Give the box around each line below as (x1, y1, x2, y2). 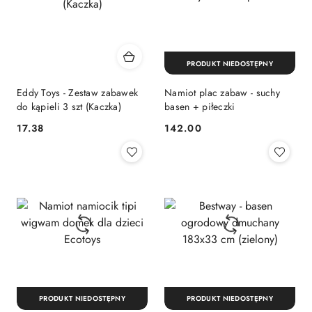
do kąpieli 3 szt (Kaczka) (17, 100, 121, 114)
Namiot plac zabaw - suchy (164, 86, 280, 100)
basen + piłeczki (164, 100, 235, 114)
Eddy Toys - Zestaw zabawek (17, 86, 139, 100)
